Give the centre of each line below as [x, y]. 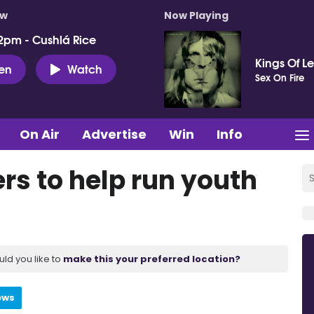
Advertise [114, 134]
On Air [40, 134]
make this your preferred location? [152, 259]
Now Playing [196, 15]
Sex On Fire [280, 77]
